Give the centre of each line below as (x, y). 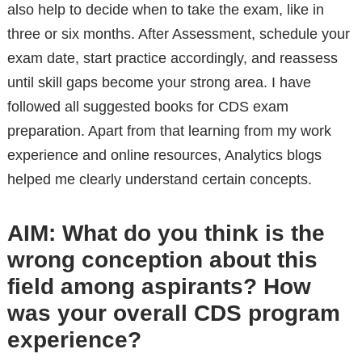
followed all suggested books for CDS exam (147, 106)
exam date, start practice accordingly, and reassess (172, 58)
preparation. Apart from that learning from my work (169, 130)
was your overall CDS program (173, 313)
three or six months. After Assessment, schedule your (178, 34)
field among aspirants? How (159, 286)
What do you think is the (193, 233)
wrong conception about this (162, 259)
